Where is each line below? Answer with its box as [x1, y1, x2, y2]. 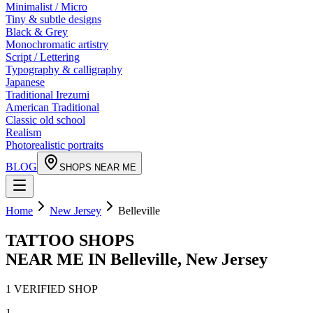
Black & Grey [6, 26, 68, 38]
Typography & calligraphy [6, 64, 122, 75]
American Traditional [6, 101, 99, 113]
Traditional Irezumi [6, 89, 89, 101]
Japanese [6, 76, 45, 88]
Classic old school [6, 114, 85, 126]
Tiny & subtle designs [6, 13, 101, 25]
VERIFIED [11, 282, 68, 295]
